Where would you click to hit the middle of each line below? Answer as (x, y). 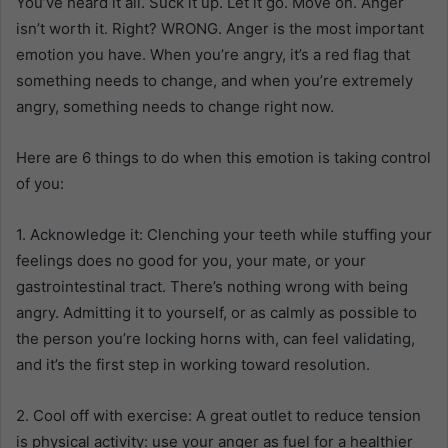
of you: (40, 184)
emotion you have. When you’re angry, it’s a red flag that (213, 55)
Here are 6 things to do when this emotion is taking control (223, 158)
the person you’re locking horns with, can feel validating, (215, 339)
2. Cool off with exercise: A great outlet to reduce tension (218, 416)
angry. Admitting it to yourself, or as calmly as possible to (216, 313)
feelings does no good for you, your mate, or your (191, 261)
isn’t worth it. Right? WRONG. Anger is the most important (220, 29)
